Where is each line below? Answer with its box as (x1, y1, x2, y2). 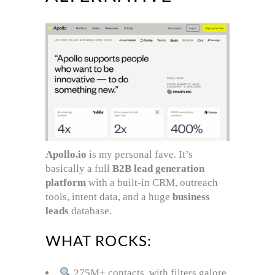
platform (45, 176, 86, 188)
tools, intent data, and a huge (45, 190, 172, 203)
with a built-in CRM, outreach (86, 176, 218, 188)
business (172, 190, 210, 203)
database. (69, 204, 112, 217)
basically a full (45, 162, 112, 174)
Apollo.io (45, 148, 87, 160)
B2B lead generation (112, 162, 204, 174)
